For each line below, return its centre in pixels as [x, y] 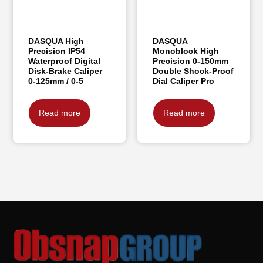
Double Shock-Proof [193, 71]
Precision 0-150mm [190, 61]
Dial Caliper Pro [183, 81]
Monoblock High [186, 51]
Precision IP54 [57, 51]
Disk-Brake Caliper [65, 71]
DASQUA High [56, 41]
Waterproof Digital [65, 61]
